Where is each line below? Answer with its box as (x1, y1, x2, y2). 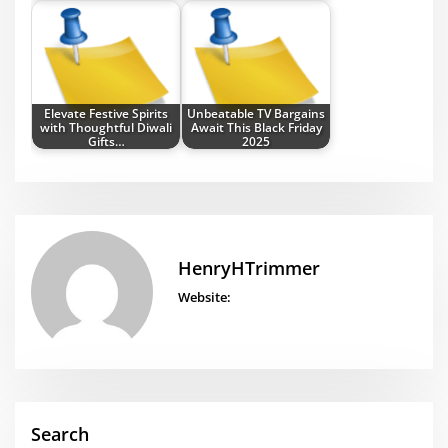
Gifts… (87, 132, 125, 149)
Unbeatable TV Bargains (187, 104, 326, 121)
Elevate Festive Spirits (44, 104, 169, 121)
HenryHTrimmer (177, 256, 320, 281)
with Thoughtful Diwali (40, 118, 173, 135)
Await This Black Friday (190, 118, 322, 135)
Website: (177, 287, 231, 306)
